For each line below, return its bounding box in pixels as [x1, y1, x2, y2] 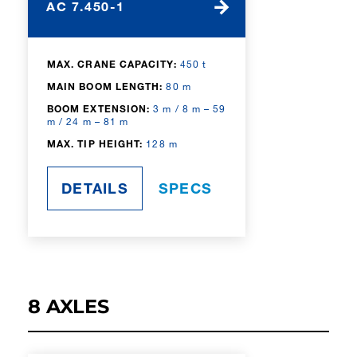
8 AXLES [28, 295, 109, 319]
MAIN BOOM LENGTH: [47, 80, 163, 93]
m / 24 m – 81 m [47, 115, 129, 128]
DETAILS [61, 179, 128, 198]
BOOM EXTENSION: [47, 102, 151, 116]
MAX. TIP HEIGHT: [47, 137, 143, 151]
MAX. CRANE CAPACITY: [47, 57, 177, 71]
